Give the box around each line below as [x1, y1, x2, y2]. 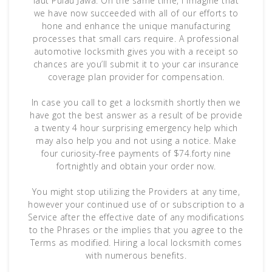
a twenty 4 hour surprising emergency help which [34, 122, 238, 134]
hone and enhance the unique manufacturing [41, 20, 231, 32]
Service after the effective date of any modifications [27, 211, 245, 223]
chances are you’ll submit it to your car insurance [33, 58, 239, 70]
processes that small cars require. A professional [33, 33, 239, 45]
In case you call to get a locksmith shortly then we [31, 97, 241, 109]
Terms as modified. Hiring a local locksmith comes [30, 237, 242, 249]
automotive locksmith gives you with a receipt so [33, 46, 239, 58]
